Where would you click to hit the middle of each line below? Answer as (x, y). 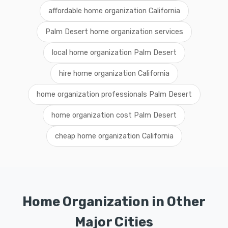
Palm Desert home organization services (114, 32)
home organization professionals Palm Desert (114, 94)
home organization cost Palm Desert (114, 115)
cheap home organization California (114, 136)
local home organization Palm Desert (114, 53)
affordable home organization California (114, 11)
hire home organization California (114, 74)
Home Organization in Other (114, 202)
